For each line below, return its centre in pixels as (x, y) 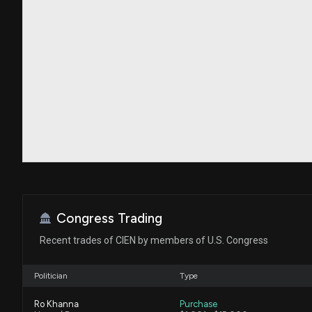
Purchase (198, 304)
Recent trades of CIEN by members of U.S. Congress (154, 240)
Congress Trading (109, 218)
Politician (51, 275)
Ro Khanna (56, 304)
